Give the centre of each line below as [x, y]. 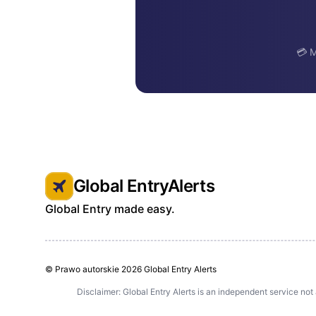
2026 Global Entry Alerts [169, 269]
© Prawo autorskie [83, 269]
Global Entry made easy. [110, 209]
